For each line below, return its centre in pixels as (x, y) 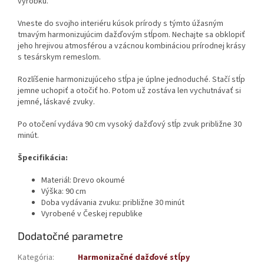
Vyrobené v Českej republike (92, 214)
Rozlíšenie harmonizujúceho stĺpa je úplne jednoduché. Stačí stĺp (131, 79)
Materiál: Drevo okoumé (83, 180)
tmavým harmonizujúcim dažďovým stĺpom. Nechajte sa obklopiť (131, 34)
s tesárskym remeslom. (59, 57)
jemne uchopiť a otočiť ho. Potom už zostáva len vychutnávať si (129, 90)
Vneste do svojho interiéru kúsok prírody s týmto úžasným (121, 23)
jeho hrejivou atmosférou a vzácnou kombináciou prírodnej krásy (132, 46)
